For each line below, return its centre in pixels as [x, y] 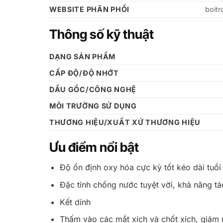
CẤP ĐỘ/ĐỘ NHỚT [84, 73]
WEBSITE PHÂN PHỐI [89, 9]
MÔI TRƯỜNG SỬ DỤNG [93, 106]
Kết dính [75, 202]
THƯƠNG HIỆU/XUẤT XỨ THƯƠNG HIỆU [125, 122]
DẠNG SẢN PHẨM [82, 56]
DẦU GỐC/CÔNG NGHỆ [93, 89]
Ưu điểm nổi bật [94, 147]
